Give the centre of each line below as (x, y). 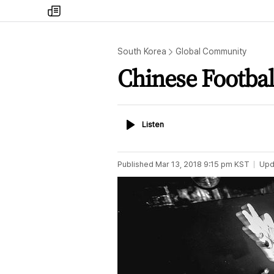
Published (135, 164)
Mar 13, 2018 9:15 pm (194, 164)
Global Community (211, 51)
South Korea (142, 51)
